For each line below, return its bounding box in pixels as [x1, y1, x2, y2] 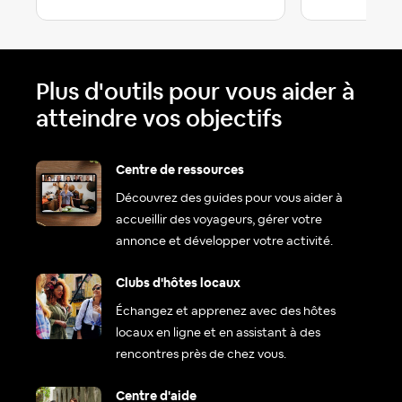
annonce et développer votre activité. [116, 235, 333, 249]
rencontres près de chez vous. [116, 348, 286, 362]
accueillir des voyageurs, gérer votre [116, 214, 322, 227]
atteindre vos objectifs [36, 103, 282, 135]
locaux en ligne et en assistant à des [116, 327, 320, 340]
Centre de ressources [116, 164, 244, 178]
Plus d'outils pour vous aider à [36, 76, 354, 108]
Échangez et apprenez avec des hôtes [116, 305, 336, 319]
